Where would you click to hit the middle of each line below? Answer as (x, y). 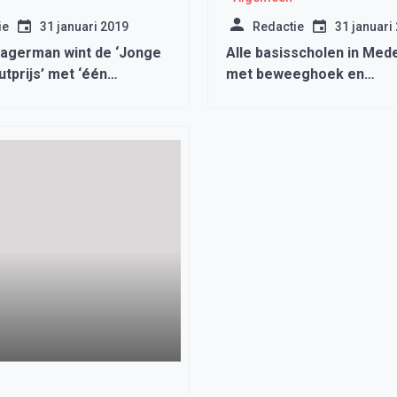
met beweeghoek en (295, 74)
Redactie (278, 27)
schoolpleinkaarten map (307, 95)
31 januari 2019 (84, 27)
